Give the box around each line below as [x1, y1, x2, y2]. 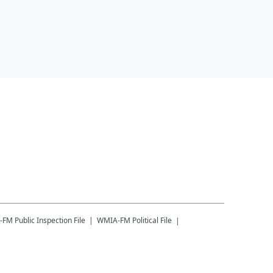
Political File [132, 214, 172, 225]
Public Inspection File [15, 214, 85, 225]
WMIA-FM [97, 214, 130, 225]
